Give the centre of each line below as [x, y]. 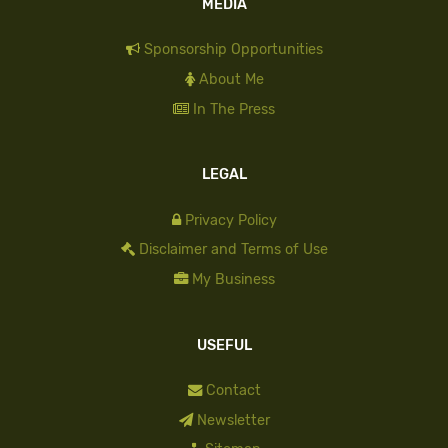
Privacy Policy [230, 220]
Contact [233, 390]
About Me [231, 80]
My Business [233, 280]
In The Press [234, 109]
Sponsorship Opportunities [233, 50]
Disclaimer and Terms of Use [233, 250]
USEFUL [224, 345]
